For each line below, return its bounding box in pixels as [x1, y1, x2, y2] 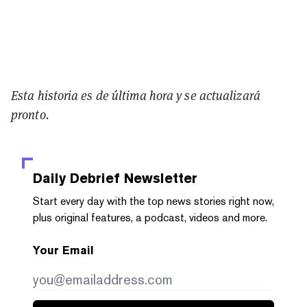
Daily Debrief [33, 169, 120, 186]
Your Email [33, 243, 94, 257]
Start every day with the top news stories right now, [33, 194, 274, 208]
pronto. [11, 106, 49, 123]
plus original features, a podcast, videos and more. [33, 210, 267, 224]
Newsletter [120, 169, 197, 186]
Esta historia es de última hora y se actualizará [11, 87, 260, 103]
